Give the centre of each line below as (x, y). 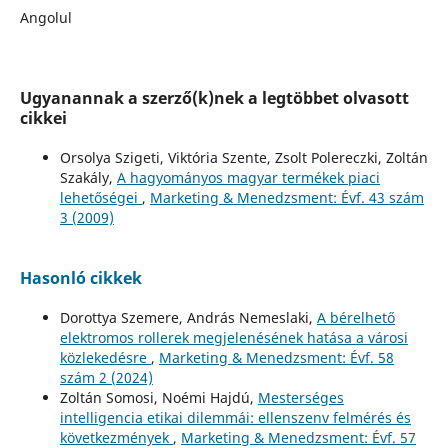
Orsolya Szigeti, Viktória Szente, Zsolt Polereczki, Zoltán (243, 157)
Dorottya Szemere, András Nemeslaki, (188, 317)
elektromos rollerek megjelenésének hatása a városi (233, 337)
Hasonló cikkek (80, 277)
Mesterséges (300, 397)
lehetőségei (100, 197)
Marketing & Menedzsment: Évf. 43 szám (286, 197)
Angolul (45, 17)
